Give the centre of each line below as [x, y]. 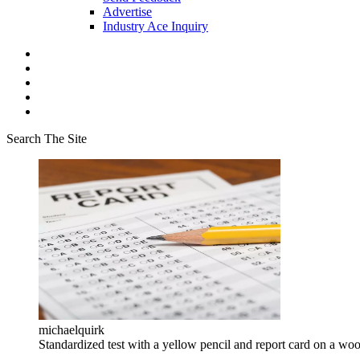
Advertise [127, 12]
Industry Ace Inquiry [155, 26]
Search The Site [47, 139]
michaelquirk [72, 330]
